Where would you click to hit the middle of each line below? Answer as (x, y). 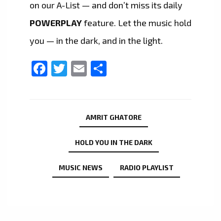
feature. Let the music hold (137, 23)
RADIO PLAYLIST (147, 168)
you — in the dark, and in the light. (96, 41)
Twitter (93, 69)
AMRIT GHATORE (114, 117)
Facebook (82, 69)
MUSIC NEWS (80, 168)
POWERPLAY (56, 23)
